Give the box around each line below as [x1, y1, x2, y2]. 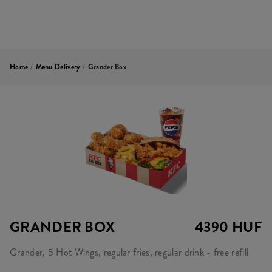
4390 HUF [194, 217, 262, 237]
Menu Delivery [35, 61, 81, 72]
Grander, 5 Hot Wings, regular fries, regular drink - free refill [10, 245, 249, 259]
